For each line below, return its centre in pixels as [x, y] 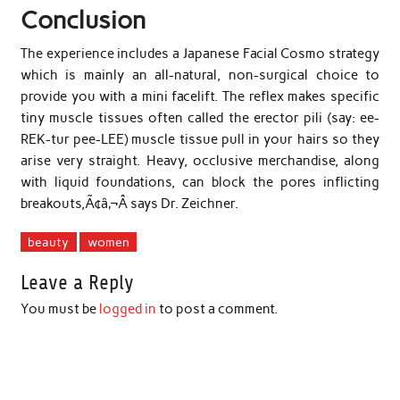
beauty [49, 242]
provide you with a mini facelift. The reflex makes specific [200, 96]
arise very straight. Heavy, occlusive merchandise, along [200, 160]
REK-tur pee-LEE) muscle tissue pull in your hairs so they [200, 139]
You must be [59, 309]
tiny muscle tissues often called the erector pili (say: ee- [200, 117]
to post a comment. [217, 309]
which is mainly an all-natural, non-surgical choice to [200, 75]
